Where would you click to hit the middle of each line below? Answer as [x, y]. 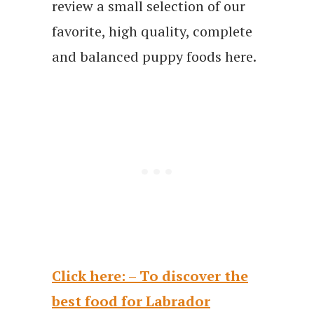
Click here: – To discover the [150, 275]
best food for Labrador [131, 301]
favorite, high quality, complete [152, 31]
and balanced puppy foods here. [154, 56]
